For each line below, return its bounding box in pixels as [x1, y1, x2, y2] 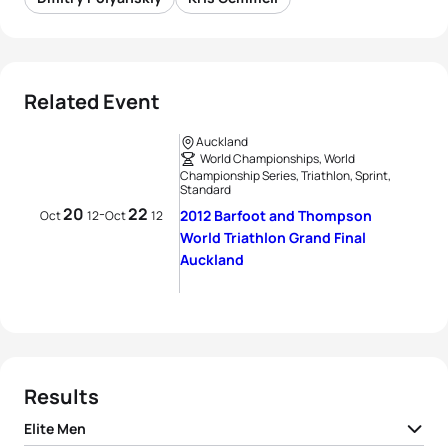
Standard [180, 181, 231, 198]
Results [24, 383, 99, 410]
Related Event [24, 88, 160, 115]
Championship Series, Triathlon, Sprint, [180, 167, 391, 184]
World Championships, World [200, 150, 355, 167]
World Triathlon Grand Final [180, 228, 366, 247]
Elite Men [24, 419, 86, 438]
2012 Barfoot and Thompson [180, 206, 372, 225]
